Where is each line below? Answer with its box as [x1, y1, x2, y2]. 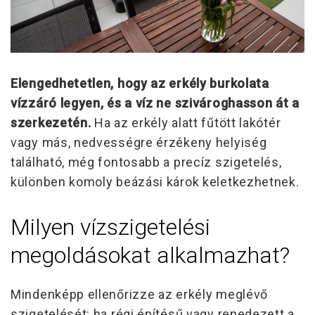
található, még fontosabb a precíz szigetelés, [11, 154, 282, 169]
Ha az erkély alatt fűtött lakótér [91, 115, 281, 130]
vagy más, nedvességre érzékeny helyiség [11, 134, 267, 150]
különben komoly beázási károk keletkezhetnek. [11, 174, 300, 189]
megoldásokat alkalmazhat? [11, 241, 290, 269]
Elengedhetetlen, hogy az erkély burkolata [11, 75, 269, 91]
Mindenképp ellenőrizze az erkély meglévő [11, 287, 268, 302]
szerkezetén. [11, 115, 91, 130]
